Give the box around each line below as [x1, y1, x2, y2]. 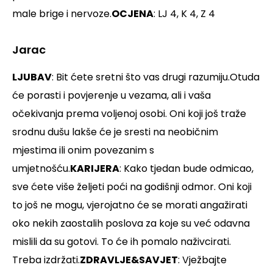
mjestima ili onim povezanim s [12, 143, 154, 158]
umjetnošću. [12, 161, 70, 176]
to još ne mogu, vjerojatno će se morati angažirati [12, 198, 247, 213]
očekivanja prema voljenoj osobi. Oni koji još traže [12, 107, 246, 121]
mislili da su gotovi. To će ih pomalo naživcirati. [12, 235, 231, 249]
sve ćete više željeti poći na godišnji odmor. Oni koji [12, 180, 252, 194]
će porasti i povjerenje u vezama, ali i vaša [12, 88, 211, 103]
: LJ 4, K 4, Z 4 [154, 7, 215, 21]
